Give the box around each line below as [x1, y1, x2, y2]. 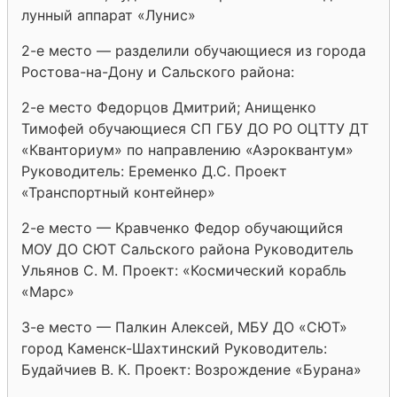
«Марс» [21, 282, 74, 300]
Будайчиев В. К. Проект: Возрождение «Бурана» [21, 360, 362, 378]
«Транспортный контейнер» [21, 183, 215, 201]
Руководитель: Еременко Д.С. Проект [21, 161, 287, 180]
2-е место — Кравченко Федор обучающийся [21, 218, 343, 237]
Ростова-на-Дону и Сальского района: [21, 62, 294, 81]
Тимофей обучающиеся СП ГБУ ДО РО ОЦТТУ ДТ [21, 119, 369, 137]
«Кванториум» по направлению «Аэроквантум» [21, 140, 354, 159]
